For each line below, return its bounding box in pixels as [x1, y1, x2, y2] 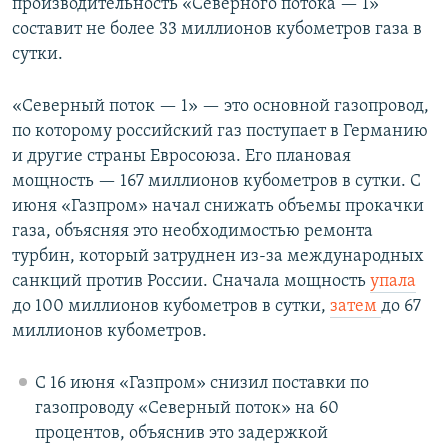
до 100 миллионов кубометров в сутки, [12, 297, 330, 317]
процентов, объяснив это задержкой [34, 424, 328, 444]
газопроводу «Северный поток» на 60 [34, 399, 339, 419]
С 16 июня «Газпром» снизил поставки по [34, 374, 369, 394]
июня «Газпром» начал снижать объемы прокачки [12, 197, 424, 217]
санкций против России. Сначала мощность [12, 272, 370, 292]
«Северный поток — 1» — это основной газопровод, [12, 97, 429, 117]
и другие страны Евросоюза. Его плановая [12, 147, 351, 167]
